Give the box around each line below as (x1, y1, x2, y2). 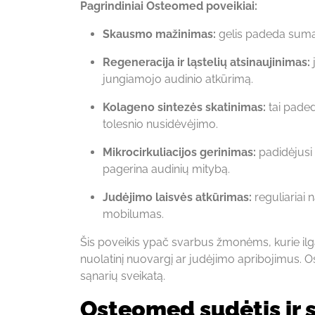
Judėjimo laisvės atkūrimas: (103, 190, 252, 204)
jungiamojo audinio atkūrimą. (103, 72, 253, 86)
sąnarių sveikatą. (80, 269, 165, 283)
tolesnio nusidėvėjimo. (103, 117, 218, 131)
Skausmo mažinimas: (103, 27, 216, 41)
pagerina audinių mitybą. (103, 162, 230, 176)
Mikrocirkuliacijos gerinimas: (103, 145, 256, 159)
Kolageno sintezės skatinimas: (103, 100, 266, 114)
